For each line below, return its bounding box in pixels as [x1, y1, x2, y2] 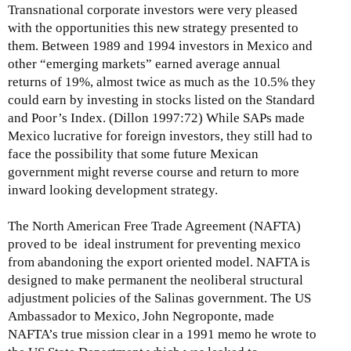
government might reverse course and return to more [8, 165, 299, 180]
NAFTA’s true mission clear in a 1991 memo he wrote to [8, 327, 317, 342]
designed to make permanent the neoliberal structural [8, 273, 303, 288]
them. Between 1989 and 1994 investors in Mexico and [8, 38, 313, 54]
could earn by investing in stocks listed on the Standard [8, 92, 315, 108]
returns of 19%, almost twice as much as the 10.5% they [8, 74, 316, 90]
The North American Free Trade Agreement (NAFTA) [8, 219, 301, 234]
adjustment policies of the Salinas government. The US [8, 291, 311, 306]
